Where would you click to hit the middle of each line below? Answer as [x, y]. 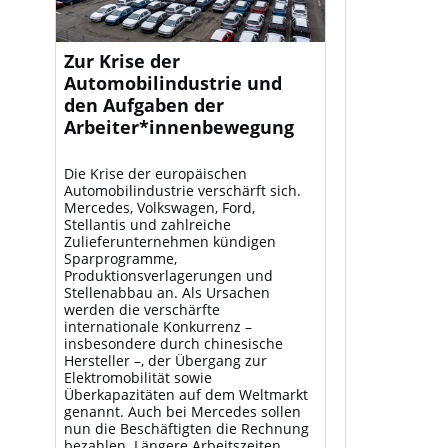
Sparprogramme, [120, 259]
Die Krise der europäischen [155, 174]
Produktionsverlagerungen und [168, 276]
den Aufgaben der [143, 105]
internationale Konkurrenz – [157, 327]
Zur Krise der [121, 61]
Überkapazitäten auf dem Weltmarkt [185, 395]
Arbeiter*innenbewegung [178, 127]
